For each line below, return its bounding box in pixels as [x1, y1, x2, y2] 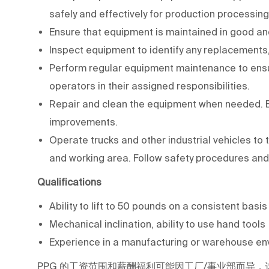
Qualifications [37, 176, 101, 187]
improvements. [49, 116, 118, 127]
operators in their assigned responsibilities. [49, 80, 250, 91]
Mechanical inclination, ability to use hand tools [49, 218, 265, 229]
